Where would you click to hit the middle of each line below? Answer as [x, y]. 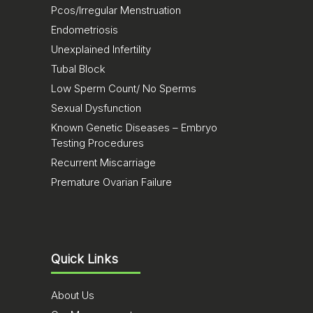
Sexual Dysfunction [96, 108]
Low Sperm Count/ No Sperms [124, 88]
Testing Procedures [97, 143]
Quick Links [85, 259]
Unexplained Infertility [101, 49]
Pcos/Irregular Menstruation [116, 10]
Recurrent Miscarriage [103, 162]
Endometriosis [85, 30]
